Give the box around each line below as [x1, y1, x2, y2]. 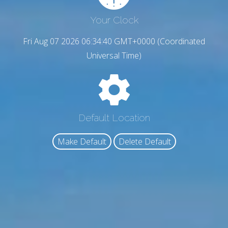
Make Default [57, 136, 106, 148]
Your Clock [90, 14, 138, 26]
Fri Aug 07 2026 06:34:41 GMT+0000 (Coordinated [23, 36, 205, 47]
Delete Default [118, 136, 171, 148]
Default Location [78, 111, 150, 123]
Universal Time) [87, 50, 141, 62]
